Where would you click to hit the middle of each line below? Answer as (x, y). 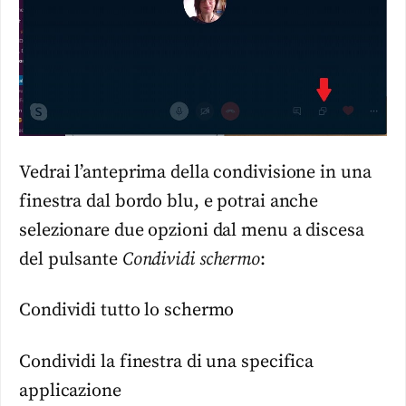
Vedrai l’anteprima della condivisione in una (195, 172)
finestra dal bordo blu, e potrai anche (169, 201)
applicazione (70, 391)
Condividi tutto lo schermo (127, 311)
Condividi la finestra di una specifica (167, 362)
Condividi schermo (191, 259)
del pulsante (71, 259)
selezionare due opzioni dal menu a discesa (192, 230)
